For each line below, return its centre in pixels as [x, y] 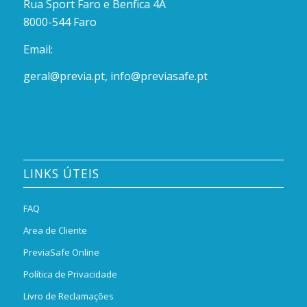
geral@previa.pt [64, 76]
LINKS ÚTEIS [61, 173]
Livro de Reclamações [68, 296]
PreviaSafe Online [61, 252]
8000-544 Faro [60, 22]
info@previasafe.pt [159, 76]
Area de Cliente [55, 230]
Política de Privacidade [70, 274]
